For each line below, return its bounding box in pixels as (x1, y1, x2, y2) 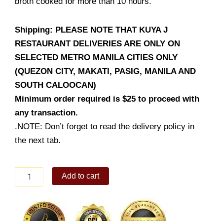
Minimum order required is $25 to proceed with (15, 94, 199, 104)
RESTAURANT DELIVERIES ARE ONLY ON (15, 38, 180, 48)
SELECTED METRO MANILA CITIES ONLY (15, 52, 178, 62)
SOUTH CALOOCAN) (15, 80, 96, 90)
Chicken (14, 177, 39, 185)
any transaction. (15, 108, 78, 117)
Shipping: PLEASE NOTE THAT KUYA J (15, 25, 168, 35)
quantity (14, 197, 39, 205)
